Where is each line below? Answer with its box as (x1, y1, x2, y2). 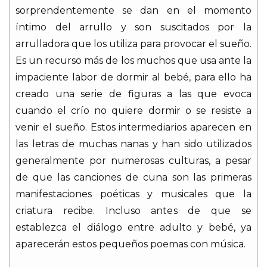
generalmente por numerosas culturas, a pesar (15, 154, 252, 166)
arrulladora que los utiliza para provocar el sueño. (15, 38, 252, 49)
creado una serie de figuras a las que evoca (15, 88, 252, 100)
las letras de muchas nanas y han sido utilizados (15, 138, 252, 150)
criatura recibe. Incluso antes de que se (15, 204, 252, 216)
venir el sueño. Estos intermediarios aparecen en (15, 121, 252, 133)
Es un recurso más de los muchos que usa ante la (15, 54, 252, 66)
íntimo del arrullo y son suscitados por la (15, 21, 252, 33)
